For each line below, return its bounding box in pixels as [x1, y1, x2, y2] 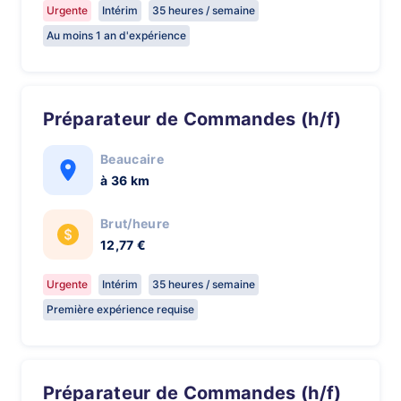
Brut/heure [100, 216, 170, 231]
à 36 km [100, 173, 150, 188]
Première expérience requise [47, 303, 194, 316]
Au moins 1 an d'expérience [47, 29, 186, 42]
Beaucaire [100, 151, 164, 166]
